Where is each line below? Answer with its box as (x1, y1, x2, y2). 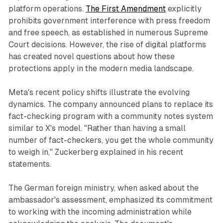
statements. (8, 159, 51, 169)
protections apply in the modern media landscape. (8, 63, 194, 73)
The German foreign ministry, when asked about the (8, 183, 199, 193)
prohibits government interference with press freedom (8, 15, 210, 25)
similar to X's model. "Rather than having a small (8, 123, 186, 133)
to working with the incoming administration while (8, 207, 192, 217)
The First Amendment (85, 3, 166, 13)
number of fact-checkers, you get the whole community (8, 135, 214, 145)
